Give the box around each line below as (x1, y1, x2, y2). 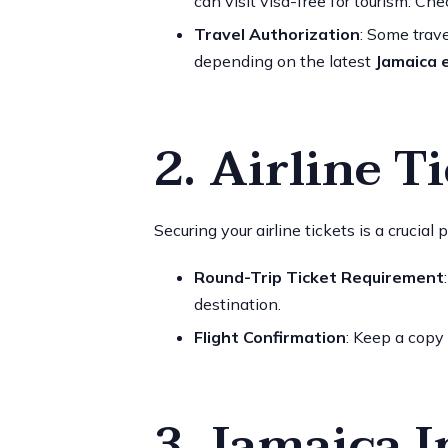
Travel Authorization (193, 23, 360, 44)
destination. (193, 293, 281, 314)
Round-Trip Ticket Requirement (193, 266, 444, 287)
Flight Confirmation (193, 326, 346, 347)
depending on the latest (193, 50, 375, 71)
